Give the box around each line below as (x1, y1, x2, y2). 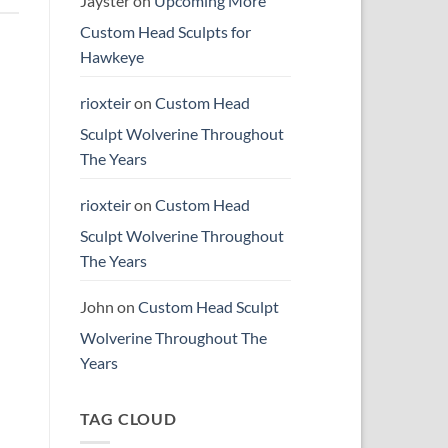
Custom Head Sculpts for (79, 21, 251, 41)
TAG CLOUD (79, 408, 177, 428)
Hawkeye (79, 46, 144, 66)
